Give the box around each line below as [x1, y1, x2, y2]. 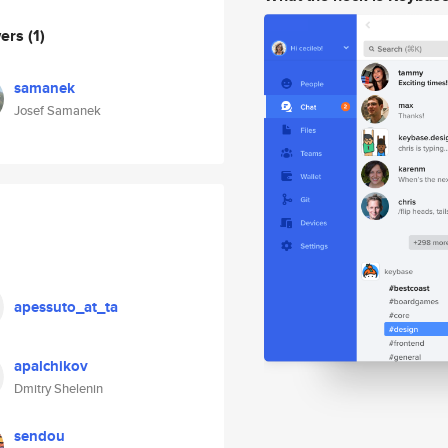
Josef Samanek [14, 101, 101, 120]
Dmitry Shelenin [14, 379, 103, 398]
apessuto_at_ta [14, 296, 118, 318]
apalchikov [14, 355, 88, 377]
